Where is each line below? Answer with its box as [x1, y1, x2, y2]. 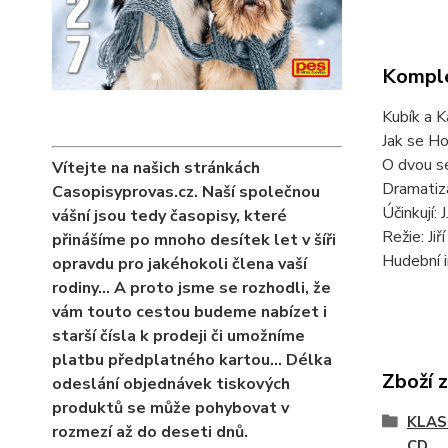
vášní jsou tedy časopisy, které [52, 205, 287, 228]
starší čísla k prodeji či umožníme [52, 325, 305, 348]
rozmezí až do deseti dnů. [52, 421, 248, 444]
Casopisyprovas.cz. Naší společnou [52, 181, 320, 204]
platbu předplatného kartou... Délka [52, 349, 332, 372]
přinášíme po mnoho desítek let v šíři [52, 229, 336, 252]
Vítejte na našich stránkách [52, 157, 260, 180]
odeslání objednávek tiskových [52, 373, 290, 396]
